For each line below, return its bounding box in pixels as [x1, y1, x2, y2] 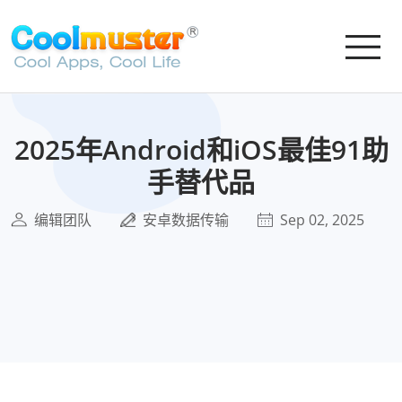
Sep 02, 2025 [280, 210, 364, 230]
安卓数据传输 [143, 210, 229, 230]
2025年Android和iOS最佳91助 [13, 131, 389, 168]
